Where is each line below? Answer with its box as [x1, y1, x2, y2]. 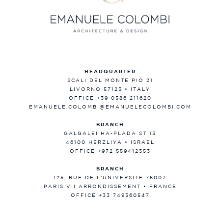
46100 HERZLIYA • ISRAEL [65, 140, 155, 145]
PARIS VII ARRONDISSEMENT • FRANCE [43, 184, 177, 189]
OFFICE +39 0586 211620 [68, 96, 152, 101]
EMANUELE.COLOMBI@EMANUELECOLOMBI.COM [28, 105, 192, 110]
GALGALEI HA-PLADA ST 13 [64, 131, 156, 136]
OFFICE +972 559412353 [69, 149, 151, 154]
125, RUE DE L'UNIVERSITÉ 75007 [54, 175, 166, 180]
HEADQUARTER [84, 69, 136, 74]
